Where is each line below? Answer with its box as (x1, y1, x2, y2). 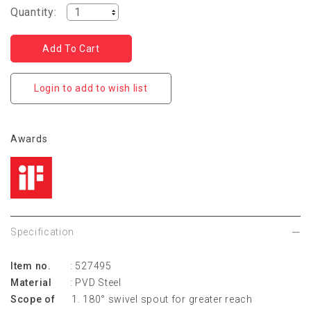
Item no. (10, 260, 51, 271)
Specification (10, 226, 75, 237)
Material (10, 277, 52, 288)
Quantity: (10, 6, 57, 19)
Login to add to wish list (34, 83, 148, 94)
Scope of (10, 294, 56, 305)
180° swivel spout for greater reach (83, 294, 253, 305)
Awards (10, 133, 48, 144)
